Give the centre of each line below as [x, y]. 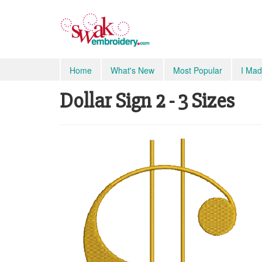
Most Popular [198, 70]
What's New [132, 70]
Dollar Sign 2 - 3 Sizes [147, 101]
